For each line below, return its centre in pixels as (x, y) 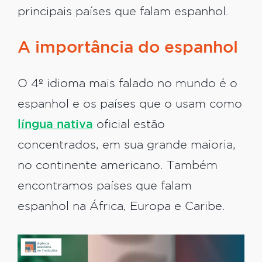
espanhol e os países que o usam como (130, 105)
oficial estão (129, 125)
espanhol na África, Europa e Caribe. (123, 207)
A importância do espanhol (128, 48)
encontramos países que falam (105, 187)
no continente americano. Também (118, 166)
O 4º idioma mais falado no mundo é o (127, 84)
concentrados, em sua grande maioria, (127, 146)
